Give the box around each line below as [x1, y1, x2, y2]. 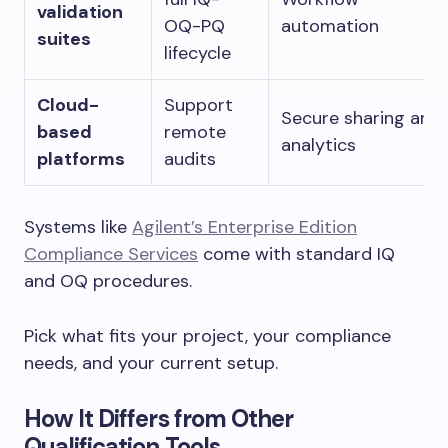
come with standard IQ [198, 241, 395, 266]
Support [164, 92, 233, 117]
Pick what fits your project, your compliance [24, 323, 391, 348]
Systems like [24, 214, 132, 239]
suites [37, 26, 91, 51]
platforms [37, 146, 125, 171]
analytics [281, 132, 356, 157]
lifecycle [164, 40, 231, 65]
